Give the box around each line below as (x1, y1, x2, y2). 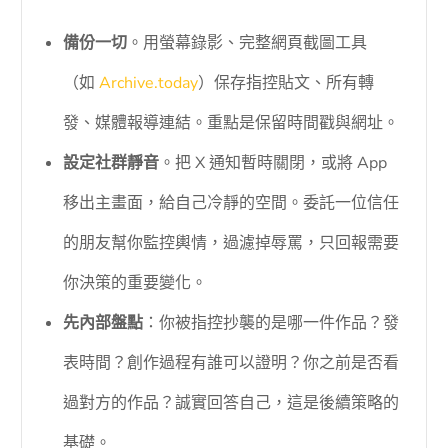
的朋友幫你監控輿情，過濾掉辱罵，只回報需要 (63, 231, 400, 254)
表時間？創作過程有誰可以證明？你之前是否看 (63, 351, 400, 374)
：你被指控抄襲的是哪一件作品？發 (143, 311, 400, 334)
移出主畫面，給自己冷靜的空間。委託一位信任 (63, 191, 400, 214)
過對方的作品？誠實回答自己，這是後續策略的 (63, 391, 400, 414)
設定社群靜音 (63, 151, 160, 174)
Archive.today (99, 71, 199, 94)
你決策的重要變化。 (63, 271, 208, 294)
